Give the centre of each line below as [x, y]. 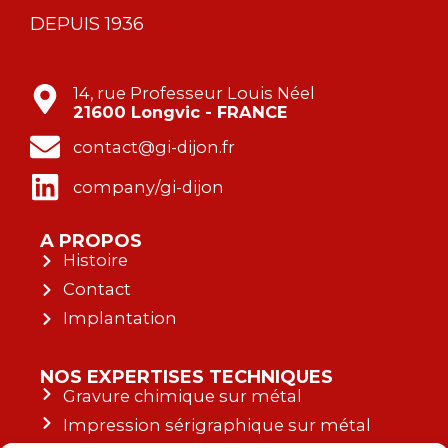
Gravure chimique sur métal [182, 396]
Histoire [95, 260]
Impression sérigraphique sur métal [216, 425]
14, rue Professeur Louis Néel [193, 93]
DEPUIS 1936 [87, 24]
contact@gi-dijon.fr [153, 146]
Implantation [119, 318]
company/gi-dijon [148, 186]
